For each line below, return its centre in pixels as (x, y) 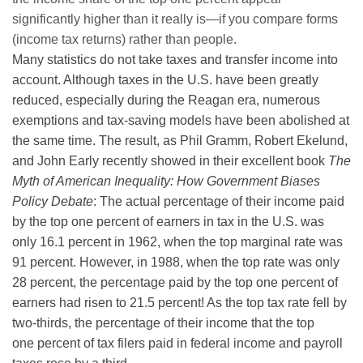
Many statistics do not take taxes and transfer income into (175, 60)
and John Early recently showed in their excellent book (170, 161)
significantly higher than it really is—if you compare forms (175, 19)
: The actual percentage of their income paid (219, 202)
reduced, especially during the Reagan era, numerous (166, 100)
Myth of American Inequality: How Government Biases (166, 181)
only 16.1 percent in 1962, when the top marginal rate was (177, 242)
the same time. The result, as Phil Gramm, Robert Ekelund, (180, 141)
